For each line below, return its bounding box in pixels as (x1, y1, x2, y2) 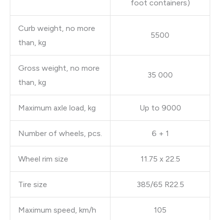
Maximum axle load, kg (18, 103, 96, 112)
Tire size (18, 179, 47, 189)
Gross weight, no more (18, 63, 100, 73)
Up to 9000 (139, 103, 181, 112)
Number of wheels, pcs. (18, 128, 102, 138)
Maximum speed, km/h (18, 205, 96, 215)
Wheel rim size (18, 154, 68, 164)
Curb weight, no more (18, 23, 95, 33)
